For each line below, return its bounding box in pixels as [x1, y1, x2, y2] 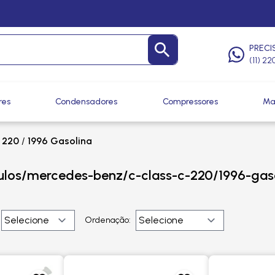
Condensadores [55, 96, 118, 107]
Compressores [162, 96, 218, 107]
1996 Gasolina [28, 135, 92, 147]
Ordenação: [85, 215, 131, 225]
